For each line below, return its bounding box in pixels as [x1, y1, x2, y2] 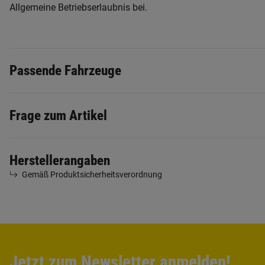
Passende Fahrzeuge [9, 63, 121, 79]
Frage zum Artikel [9, 108, 107, 124]
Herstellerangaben [9, 153, 110, 169]
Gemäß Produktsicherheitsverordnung [22, 170, 162, 179]
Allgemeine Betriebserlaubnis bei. [9, 2, 147, 13]
